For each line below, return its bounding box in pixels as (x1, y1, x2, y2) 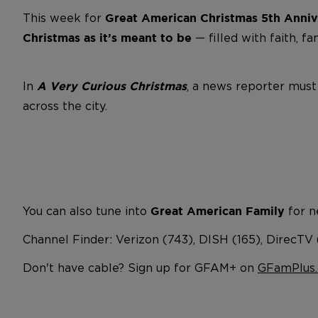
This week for (23, 11, 102, 25)
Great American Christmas (102, 11, 258, 24)
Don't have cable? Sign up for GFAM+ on (23, 261, 258, 275)
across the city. (23, 99, 107, 113)
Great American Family (150, 204, 285, 217)
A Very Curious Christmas (37, 79, 187, 92)
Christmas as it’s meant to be (23, 31, 192, 44)
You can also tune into (23, 204, 150, 218)
